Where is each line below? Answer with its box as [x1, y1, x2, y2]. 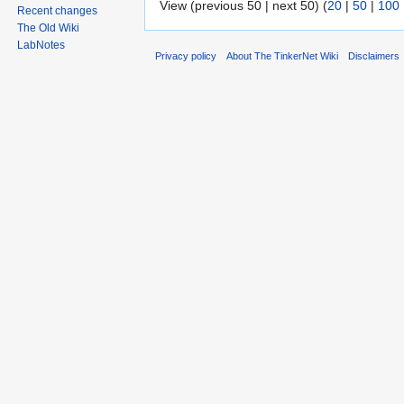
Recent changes [17, 5, 98, 18]
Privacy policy [155, 50, 216, 62]
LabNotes [17, 39, 66, 52]
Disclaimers [348, 50, 400, 62]
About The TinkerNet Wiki [226, 50, 339, 62]
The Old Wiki [17, 22, 80, 35]
